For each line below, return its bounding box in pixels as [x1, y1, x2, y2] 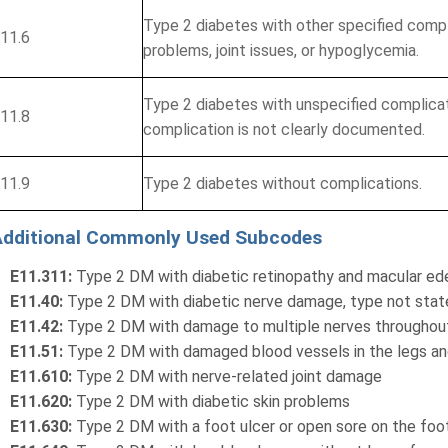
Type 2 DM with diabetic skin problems [76, 392, 351, 411]
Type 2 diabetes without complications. [143, 174, 423, 193]
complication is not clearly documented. [143, 120, 426, 139]
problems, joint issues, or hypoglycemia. [143, 41, 420, 60]
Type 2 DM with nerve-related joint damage [72, 367, 383, 386]
